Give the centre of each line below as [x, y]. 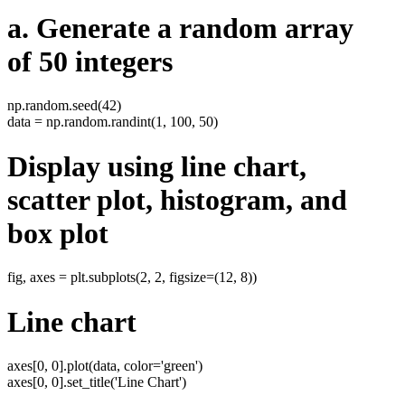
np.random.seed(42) [64, 106]
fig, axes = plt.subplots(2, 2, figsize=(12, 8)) [132, 278]
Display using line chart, [157, 166]
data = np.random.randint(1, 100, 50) [113, 122]
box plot [58, 233]
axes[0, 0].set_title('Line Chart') [97, 382]
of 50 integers [90, 61]
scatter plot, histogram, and [177, 199]
